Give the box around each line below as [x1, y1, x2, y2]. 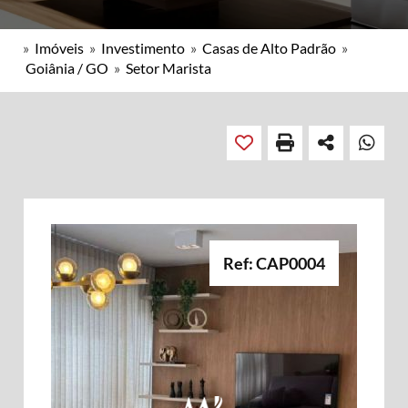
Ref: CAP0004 [223, 253, 325, 273]
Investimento [101, 39, 185, 56]
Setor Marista [126, 59, 211, 76]
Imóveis [35, 39, 84, 56]
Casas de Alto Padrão [202, 39, 336, 56]
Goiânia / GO [25, 59, 108, 76]
